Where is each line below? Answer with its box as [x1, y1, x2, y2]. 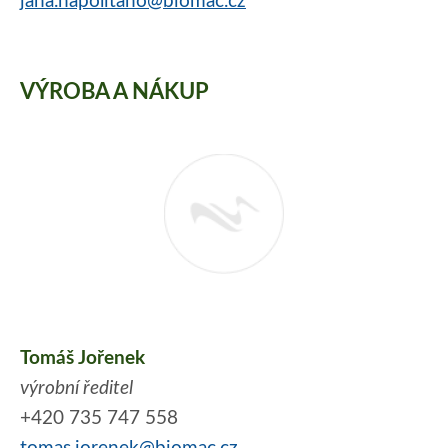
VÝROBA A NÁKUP [20, 80, 209, 103]
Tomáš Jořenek [20, 348, 145, 368]
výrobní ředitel [20, 378, 133, 398]
